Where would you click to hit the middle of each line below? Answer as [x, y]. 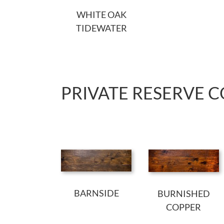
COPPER [184, 207]
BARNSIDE [96, 193]
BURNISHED [183, 193]
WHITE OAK [101, 14]
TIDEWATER [101, 28]
